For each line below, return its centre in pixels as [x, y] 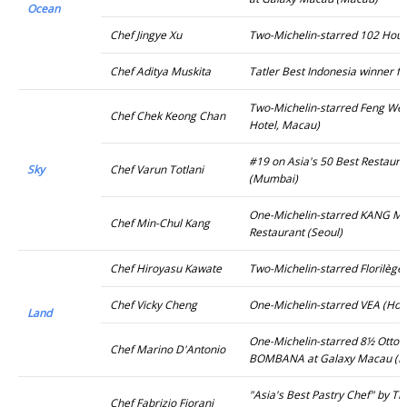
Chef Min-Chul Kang [160, 223]
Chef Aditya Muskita [160, 71]
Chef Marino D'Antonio [168, 349]
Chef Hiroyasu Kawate [166, 268]
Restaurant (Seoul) [296, 232]
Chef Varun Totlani [157, 169]
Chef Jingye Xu [146, 35]
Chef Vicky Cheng [154, 304]
